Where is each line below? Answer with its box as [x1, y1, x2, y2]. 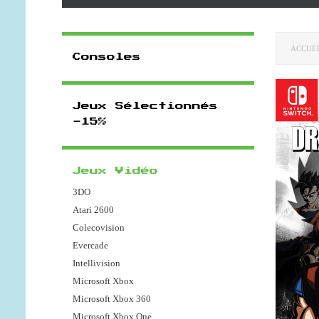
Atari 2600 [73, 204, 114, 216]
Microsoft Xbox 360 [73, 293, 151, 305]
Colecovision [73, 222, 125, 234]
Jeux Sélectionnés [73, 102, 218, 111]
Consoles [73, 53, 141, 62]
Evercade [73, 240, 108, 251]
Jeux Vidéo [73, 167, 158, 176]
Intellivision [73, 258, 120, 269]
